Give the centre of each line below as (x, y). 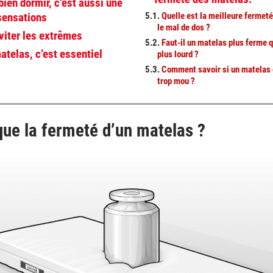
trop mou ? (176, 81)
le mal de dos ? (184, 28)
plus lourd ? (178, 55)
